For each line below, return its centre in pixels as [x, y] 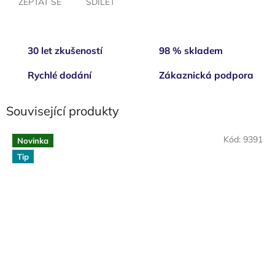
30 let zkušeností [65, 50]
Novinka [33, 141]
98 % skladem [191, 50]
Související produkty [63, 110]
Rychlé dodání [60, 75]
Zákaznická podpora [206, 75]
